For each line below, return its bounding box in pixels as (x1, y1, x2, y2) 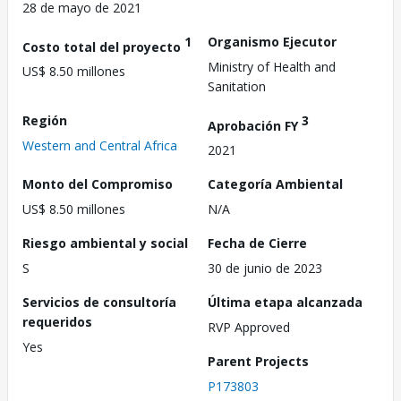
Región (22, 111, 67, 129)
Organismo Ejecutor (208, 32, 337, 50)
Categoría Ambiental (208, 175, 343, 193)
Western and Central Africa (22, 136, 177, 154)
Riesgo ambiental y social (22, 235, 188, 252)
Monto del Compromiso (22, 175, 173, 193)
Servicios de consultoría (22, 294, 176, 311)
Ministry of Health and (208, 57, 336, 75)
